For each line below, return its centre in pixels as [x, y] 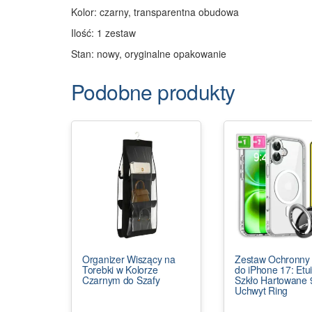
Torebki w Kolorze [120, 269]
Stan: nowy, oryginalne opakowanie [149, 53]
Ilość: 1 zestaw [103, 32]
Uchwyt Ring [261, 290]
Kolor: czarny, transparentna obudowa [155, 11]
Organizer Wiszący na [129, 259]
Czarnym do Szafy [121, 280]
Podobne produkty [153, 91]
